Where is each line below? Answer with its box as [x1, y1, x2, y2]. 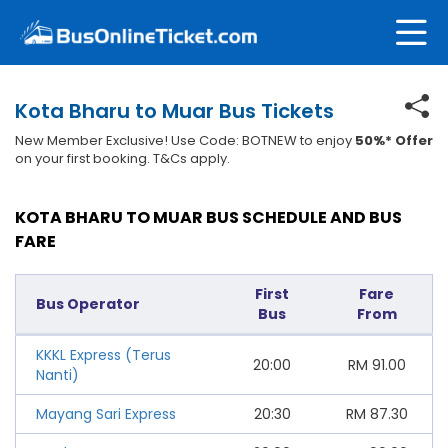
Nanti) [36, 364, 79, 385]
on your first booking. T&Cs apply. [15, 148, 230, 168]
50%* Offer [355, 130, 433, 150]
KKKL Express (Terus [36, 344, 171, 365]
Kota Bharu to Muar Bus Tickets [15, 96, 334, 125]
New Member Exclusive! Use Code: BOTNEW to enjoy [15, 130, 355, 150]
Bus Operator [36, 293, 140, 314]
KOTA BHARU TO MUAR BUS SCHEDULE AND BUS [15, 205, 402, 229]
